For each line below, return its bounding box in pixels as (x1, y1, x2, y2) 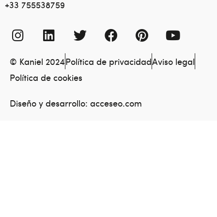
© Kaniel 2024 (10, 55, 65, 67)
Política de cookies (10, 71, 82, 83)
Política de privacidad (65, 55, 152, 67)
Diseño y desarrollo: (10, 96, 90, 109)
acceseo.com (90, 96, 142, 109)
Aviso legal (152, 55, 195, 67)
